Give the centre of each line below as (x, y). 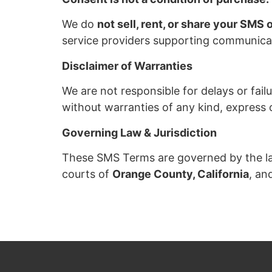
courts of (87, 174)
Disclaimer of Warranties (127, 66)
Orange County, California (181, 174)
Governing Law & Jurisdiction (139, 132)
